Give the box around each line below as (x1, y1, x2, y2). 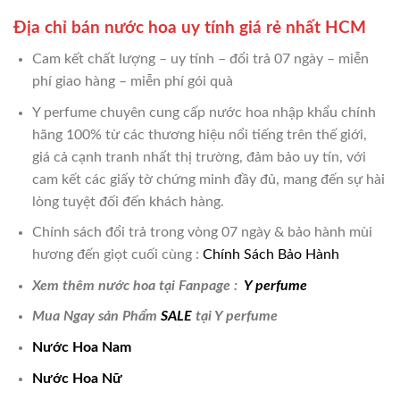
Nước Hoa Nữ (31, 371, 122, 386)
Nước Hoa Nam (31, 339, 131, 354)
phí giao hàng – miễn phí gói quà (31, 74, 233, 89)
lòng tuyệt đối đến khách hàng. (31, 194, 224, 209)
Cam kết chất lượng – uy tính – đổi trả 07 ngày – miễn (31, 52, 369, 67)
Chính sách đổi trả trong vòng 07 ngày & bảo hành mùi (31, 225, 372, 240)
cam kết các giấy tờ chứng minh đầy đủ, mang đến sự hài (31, 171, 385, 187)
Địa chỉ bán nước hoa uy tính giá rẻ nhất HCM (13, 20, 366, 37)
